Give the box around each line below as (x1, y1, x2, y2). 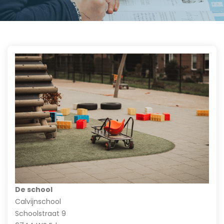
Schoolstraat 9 (15, 208, 66, 218)
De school (15, 184, 52, 194)
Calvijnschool (15, 196, 61, 206)
